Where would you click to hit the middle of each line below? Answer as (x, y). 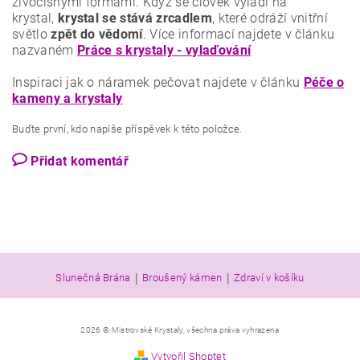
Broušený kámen (182, 278)
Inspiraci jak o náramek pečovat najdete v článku (158, 82)
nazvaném (45, 50)
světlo (32, 34)
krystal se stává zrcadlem (135, 18)
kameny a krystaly (67, 98)
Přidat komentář (80, 161)
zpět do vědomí (97, 34)
